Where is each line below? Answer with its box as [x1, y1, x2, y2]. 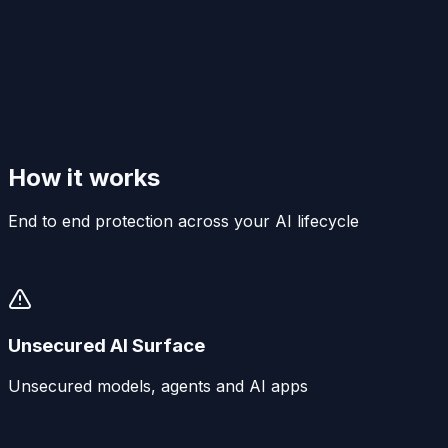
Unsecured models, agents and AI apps [8, 375, 308, 396]
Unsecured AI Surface [8, 334, 205, 358]
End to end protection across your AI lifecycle [8, 211, 359, 232]
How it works [8, 162, 160, 192]
